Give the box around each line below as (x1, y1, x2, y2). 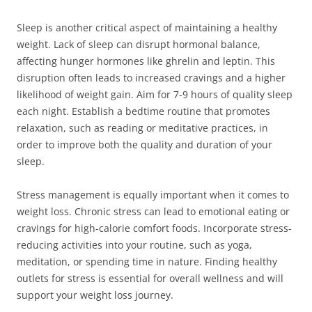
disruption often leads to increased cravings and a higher (17, 71, 286, 84)
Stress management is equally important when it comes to (17, 188, 289, 201)
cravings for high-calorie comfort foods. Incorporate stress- (17, 221, 292, 235)
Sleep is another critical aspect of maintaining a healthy (17, 21, 277, 34)
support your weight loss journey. (17, 288, 173, 302)
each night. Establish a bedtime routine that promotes (17, 104, 270, 118)
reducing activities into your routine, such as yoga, (17, 238, 252, 251)
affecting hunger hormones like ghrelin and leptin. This (17, 54, 275, 68)
